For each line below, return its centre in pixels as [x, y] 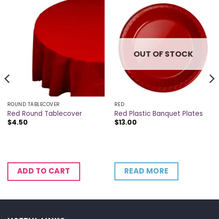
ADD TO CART [44, 171]
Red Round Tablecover [44, 113]
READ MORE [146, 171]
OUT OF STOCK [163, 54]
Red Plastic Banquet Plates [158, 113]
